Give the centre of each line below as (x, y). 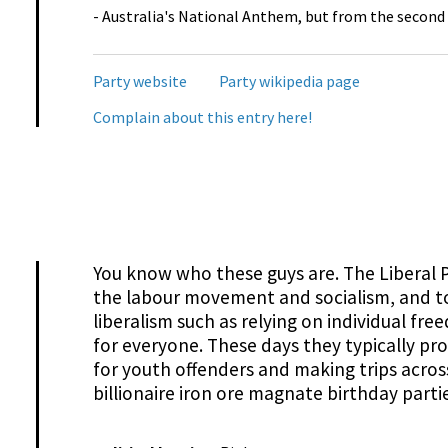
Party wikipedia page (289, 80)
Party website (139, 80)
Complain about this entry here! (202, 116)
